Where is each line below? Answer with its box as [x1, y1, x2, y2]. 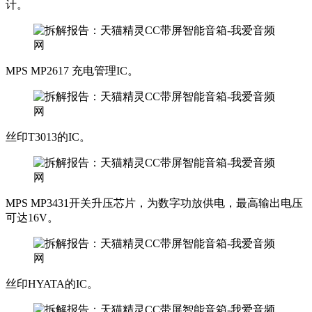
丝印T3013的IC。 [6, 130, 91, 143]
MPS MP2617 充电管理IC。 [6, 64, 139, 77]
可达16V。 [6, 211, 58, 224]
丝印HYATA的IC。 [6, 277, 98, 290]
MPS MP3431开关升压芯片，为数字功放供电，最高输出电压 [6, 196, 303, 209]
